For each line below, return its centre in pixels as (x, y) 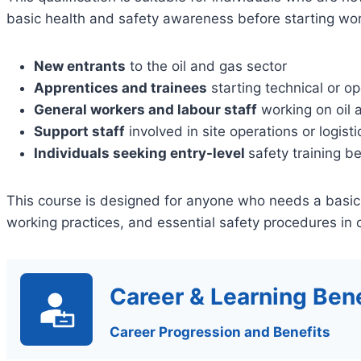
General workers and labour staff (145, 109)
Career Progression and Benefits (220, 332)
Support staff (79, 131)
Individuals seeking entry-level (141, 153)
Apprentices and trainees (120, 87)
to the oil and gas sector (206, 66)
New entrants (80, 66)
